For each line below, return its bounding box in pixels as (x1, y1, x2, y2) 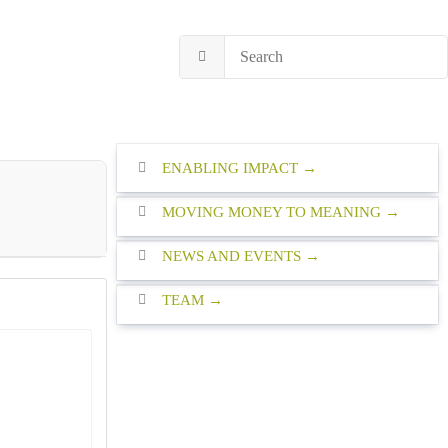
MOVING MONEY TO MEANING (161, 204, 381, 221)
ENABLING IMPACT (161, 160, 298, 177)
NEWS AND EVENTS (161, 248, 301, 265)
